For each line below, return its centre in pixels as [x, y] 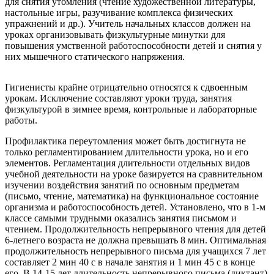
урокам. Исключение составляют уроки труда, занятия [118, 98]
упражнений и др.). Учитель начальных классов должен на [128, 23]
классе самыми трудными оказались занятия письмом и [121, 218]
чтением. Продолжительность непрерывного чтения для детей [135, 229]
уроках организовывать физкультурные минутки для [115, 34]
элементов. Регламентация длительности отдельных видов [128, 163]
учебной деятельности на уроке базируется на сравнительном [134, 174]
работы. [21, 120]
